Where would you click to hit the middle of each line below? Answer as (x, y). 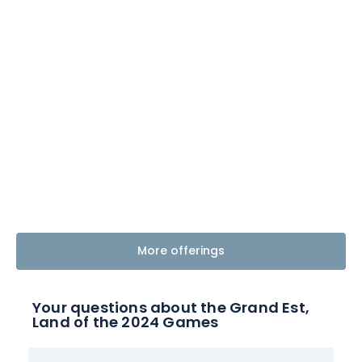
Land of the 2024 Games (126, 323)
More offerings (181, 251)
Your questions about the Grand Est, (171, 309)
